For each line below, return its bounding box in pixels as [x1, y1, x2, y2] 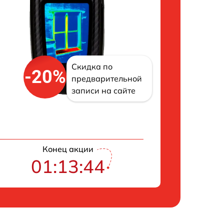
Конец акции [42, 144, 93, 154]
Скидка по [71, 61, 113, 71]
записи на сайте [71, 85, 136, 95]
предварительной [71, 73, 142, 83]
